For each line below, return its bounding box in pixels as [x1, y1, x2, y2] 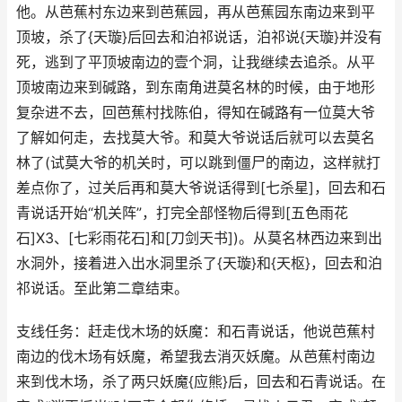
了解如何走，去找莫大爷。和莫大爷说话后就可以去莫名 [16, 129, 375, 146]
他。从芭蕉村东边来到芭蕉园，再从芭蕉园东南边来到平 [16, 4, 375, 21]
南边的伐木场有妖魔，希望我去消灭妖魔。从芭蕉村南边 [16, 348, 375, 365]
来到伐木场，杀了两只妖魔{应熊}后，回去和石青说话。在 [16, 373, 386, 390]
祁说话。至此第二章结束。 [16, 280, 188, 297]
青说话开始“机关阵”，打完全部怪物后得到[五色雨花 [16, 205, 348, 222]
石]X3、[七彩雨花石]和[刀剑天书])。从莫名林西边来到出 [16, 230, 382, 247]
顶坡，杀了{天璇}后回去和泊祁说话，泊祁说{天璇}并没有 [16, 29, 382, 46]
